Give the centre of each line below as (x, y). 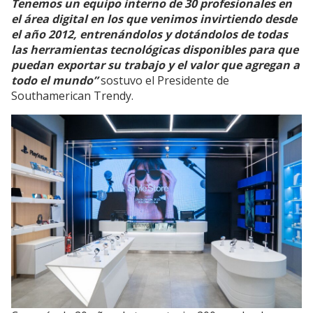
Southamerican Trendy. (72, 95)
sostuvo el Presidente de (163, 80)
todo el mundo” (54, 80)
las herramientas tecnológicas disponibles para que (155, 49)
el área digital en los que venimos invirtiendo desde (154, 19)
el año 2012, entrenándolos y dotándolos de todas (150, 34)
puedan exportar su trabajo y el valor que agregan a (155, 65)
